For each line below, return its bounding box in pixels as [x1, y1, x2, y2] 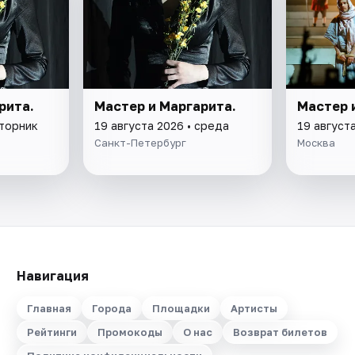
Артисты [230, 302, 277, 315]
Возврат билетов [232, 326, 327, 338]
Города [91, 302, 132, 315]
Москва [296, 136, 335, 149]
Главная [26, 302, 71, 315]
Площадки [151, 302, 210, 315]
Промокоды [97, 326, 162, 338]
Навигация [16, 268, 89, 284]
